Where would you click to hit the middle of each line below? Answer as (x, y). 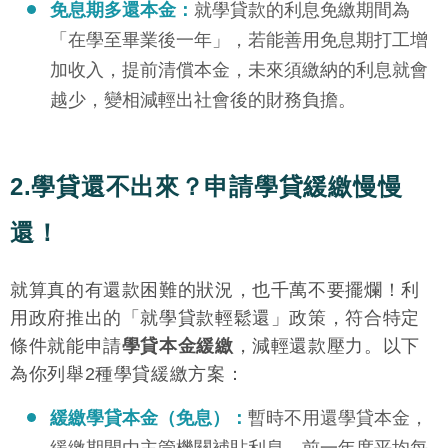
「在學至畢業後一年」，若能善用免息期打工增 (239, 40)
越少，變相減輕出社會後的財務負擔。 (203, 100)
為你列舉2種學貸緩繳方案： (127, 374)
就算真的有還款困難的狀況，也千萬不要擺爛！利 (215, 290)
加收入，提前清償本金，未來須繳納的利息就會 (239, 70)
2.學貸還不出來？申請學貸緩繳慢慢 (206, 187)
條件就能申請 (66, 346)
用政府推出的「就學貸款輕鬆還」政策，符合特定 (215, 318)
